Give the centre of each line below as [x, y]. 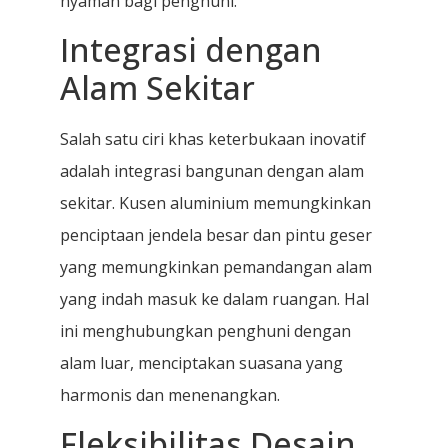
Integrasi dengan [191, 49]
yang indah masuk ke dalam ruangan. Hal [214, 298]
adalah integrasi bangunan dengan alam [212, 170]
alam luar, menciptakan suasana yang [201, 362]
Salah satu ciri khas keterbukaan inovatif [213, 138]
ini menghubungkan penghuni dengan [205, 330]
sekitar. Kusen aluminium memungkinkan [215, 202]
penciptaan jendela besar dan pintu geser [216, 234]
